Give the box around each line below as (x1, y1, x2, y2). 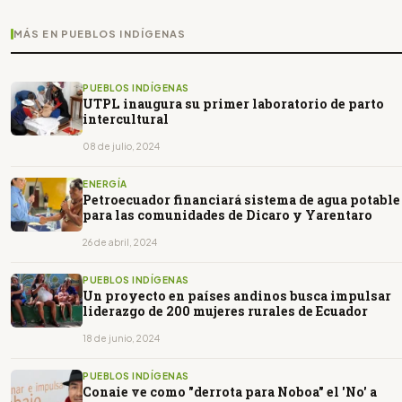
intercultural (83, 110, 169, 128)
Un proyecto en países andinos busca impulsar (83, 287, 391, 305)
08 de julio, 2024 (83, 141, 160, 153)
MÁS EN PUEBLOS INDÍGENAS (13, 28, 187, 40)
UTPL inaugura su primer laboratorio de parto (83, 95, 384, 113)
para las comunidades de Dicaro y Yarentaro (83, 206, 372, 224)
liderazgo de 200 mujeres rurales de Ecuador (83, 302, 368, 320)
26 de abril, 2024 (83, 237, 157, 249)
